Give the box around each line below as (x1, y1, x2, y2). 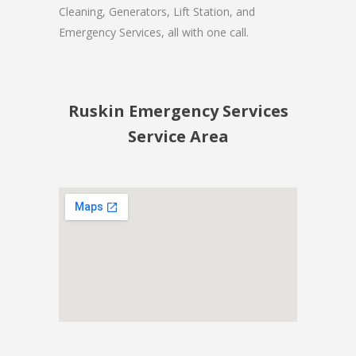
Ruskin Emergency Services (68, 100, 288, 122)
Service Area (127, 126, 229, 147)
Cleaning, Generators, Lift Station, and (59, 4, 255, 19)
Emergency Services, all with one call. (59, 25, 249, 40)
